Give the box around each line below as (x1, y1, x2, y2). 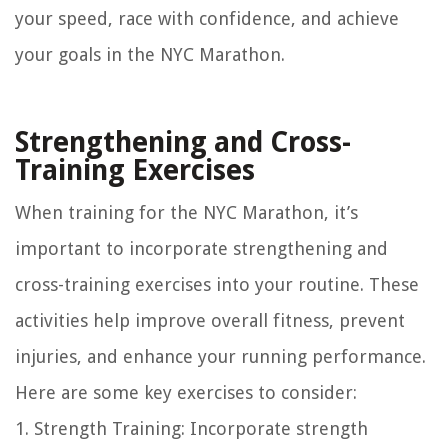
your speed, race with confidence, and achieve (15, 8, 399, 30)
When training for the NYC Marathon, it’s (15, 202, 358, 224)
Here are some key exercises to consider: (15, 382, 357, 404)
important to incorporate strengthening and (15, 238, 388, 260)
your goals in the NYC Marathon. (15, 44, 285, 66)
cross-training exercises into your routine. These (15, 274, 419, 296)
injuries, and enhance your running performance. (15, 346, 426, 368)
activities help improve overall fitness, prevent (15, 310, 405, 332)
